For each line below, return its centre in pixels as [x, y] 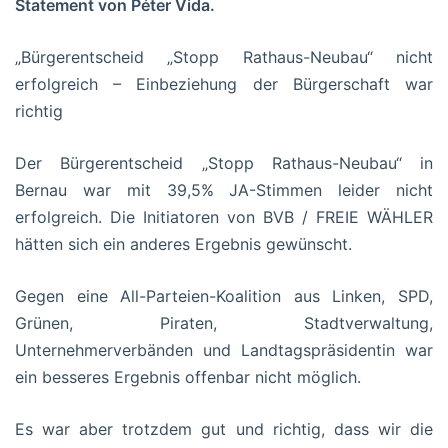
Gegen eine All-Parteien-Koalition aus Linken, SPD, [224, 295]
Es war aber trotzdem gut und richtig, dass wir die [224, 428]
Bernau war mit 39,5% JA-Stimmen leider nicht [224, 189]
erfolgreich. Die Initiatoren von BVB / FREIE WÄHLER [224, 216]
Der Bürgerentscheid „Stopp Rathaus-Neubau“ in [224, 162]
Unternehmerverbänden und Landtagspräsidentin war [224, 349]
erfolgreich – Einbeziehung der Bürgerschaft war [224, 83]
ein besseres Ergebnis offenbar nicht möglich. [188, 376]
